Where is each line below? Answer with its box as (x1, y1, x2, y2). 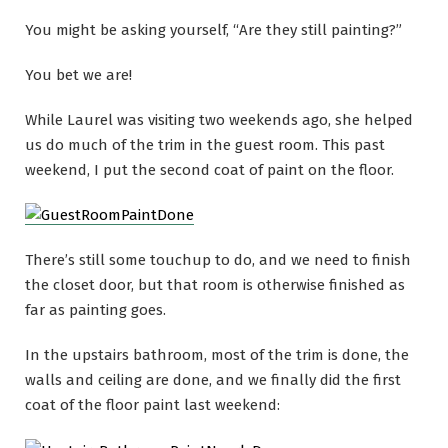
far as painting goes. (25, 301, 166, 320)
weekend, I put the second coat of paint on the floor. (25, 160, 394, 179)
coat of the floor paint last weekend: (25, 396, 280, 415)
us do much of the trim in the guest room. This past (25, 135, 385, 154)
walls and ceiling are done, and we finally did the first (25, 371, 401, 390)
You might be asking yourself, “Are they (25, 21, 301, 39)
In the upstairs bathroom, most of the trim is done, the (25, 346, 409, 365)
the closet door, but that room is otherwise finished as (25, 276, 405, 295)
